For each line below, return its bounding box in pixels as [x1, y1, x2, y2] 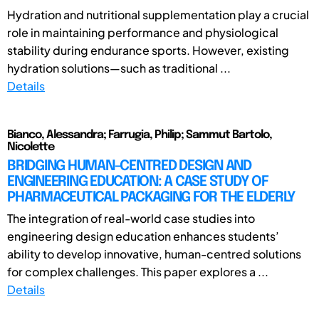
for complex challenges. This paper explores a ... [7, 263, 268, 279]
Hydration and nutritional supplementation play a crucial [7, 6, 309, 22]
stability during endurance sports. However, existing [7, 42, 289, 58]
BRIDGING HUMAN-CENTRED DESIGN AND [7, 158, 251, 174]
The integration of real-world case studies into [7, 210, 255, 226]
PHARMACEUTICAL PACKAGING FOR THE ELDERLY [7, 189, 296, 205]
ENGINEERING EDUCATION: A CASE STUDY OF [7, 174, 268, 189]
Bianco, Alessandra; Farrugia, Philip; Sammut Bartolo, [7, 128, 272, 141]
